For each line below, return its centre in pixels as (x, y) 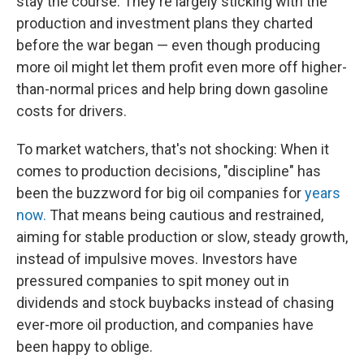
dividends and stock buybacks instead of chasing (175, 303)
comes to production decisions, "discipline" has (169, 171)
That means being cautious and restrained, (185, 215)
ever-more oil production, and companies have (165, 325)
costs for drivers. (71, 111)
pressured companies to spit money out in (153, 281)
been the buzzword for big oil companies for (160, 193)
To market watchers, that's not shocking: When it (173, 149)
